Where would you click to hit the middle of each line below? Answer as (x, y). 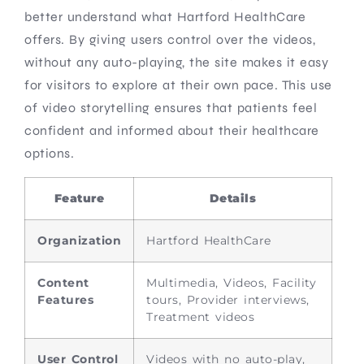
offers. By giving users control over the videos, (170, 39)
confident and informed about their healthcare (172, 130)
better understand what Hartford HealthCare (165, 16)
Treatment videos (200, 316)
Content (63, 282)
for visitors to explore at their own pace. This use (178, 84)
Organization (79, 240)
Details (233, 198)
